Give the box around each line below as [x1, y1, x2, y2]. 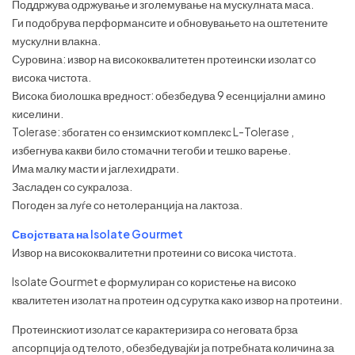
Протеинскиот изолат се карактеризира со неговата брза [12, 322, 298, 337]
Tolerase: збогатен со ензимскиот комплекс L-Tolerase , [12, 124, 294, 139]
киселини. [12, 106, 63, 121]
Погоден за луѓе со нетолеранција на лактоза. [12, 197, 242, 212]
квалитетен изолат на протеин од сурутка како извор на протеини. [12, 292, 342, 307]
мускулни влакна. [12, 33, 101, 48]
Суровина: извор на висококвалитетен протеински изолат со [12, 52, 316, 67]
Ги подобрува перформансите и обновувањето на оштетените [12, 15, 328, 30]
